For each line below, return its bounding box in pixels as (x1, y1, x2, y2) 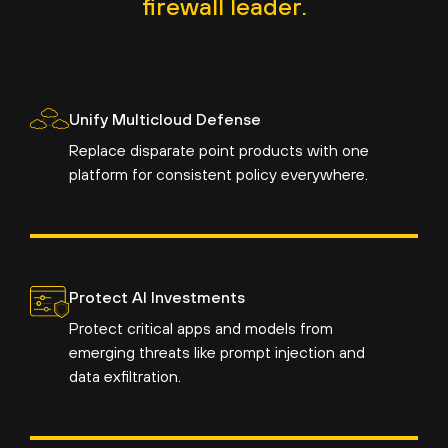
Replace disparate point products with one (68, 141, 369, 160)
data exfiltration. (68, 367, 181, 386)
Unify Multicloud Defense (68, 110, 261, 129)
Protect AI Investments (68, 288, 245, 307)
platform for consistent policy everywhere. (68, 165, 368, 184)
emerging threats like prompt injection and (68, 343, 365, 362)
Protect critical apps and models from (68, 319, 333, 338)
